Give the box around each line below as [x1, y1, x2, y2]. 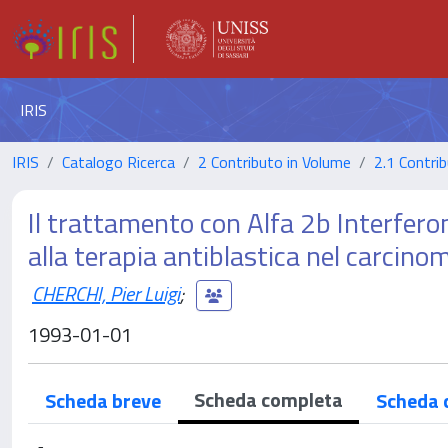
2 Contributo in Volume [198, 150, 351, 174]
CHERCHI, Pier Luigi [32, 277, 180, 309]
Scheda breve [45, 385, 161, 416]
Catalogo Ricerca [62, 150, 175, 174]
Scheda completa [194, 384, 343, 415]
